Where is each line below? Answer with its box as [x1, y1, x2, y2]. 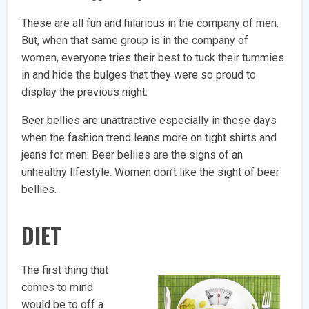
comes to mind [21, 280, 94, 294]
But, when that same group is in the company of [21, 33, 249, 47]
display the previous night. [21, 85, 148, 99]
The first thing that [21, 263, 109, 277]
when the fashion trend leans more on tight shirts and [21, 130, 277, 144]
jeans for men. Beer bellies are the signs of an [21, 148, 243, 161]
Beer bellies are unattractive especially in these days [21, 113, 277, 127]
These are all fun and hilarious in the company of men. [21, 16, 279, 30]
